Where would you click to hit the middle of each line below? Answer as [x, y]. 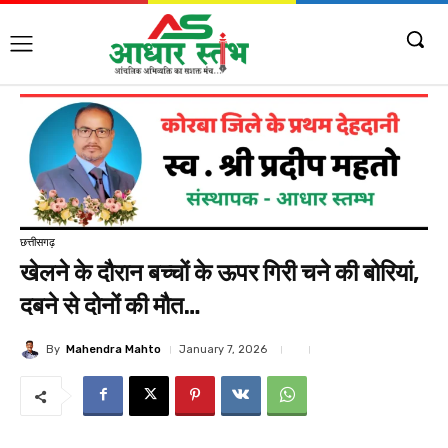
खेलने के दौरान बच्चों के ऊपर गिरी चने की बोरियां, [220, 273]
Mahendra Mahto [113, 349]
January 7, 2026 [223, 350]
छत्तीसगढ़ [37, 242]
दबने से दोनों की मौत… [110, 306]
